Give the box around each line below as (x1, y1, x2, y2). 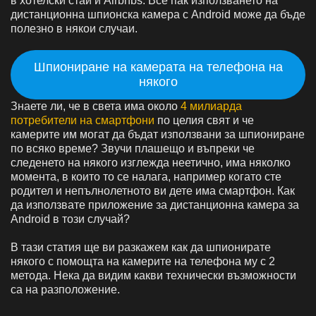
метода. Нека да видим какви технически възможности (11, 269, 296, 281)
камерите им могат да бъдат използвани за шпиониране (11, 128, 305, 140)
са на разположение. (11, 283, 120, 296)
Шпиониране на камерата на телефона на (33, 59, 283, 74)
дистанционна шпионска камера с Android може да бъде (11, 8, 305, 20)
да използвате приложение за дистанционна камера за (11, 198, 299, 211)
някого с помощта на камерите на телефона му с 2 (11, 255, 275, 267)
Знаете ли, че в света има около (11, 99, 181, 112)
